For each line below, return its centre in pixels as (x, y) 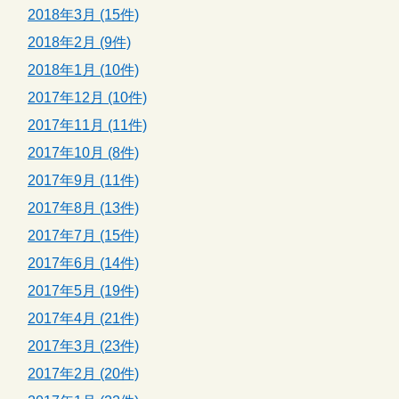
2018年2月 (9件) (79, 43)
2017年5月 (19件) (83, 291)
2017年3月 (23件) (83, 346)
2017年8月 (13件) (83, 208)
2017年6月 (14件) (83, 264)
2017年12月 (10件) (87, 98)
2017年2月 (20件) (83, 374)
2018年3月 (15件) (83, 15)
